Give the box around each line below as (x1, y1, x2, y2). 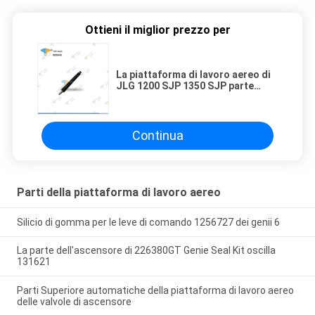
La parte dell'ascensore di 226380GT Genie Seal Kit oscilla (16, 245, 276, 257)
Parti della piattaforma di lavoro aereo (16, 185, 221, 199)
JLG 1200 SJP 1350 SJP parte (116, 79, 254, 91)
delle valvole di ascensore (16, 296, 131, 308)
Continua (131, 128, 184, 143)
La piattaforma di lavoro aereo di (116, 68, 271, 80)
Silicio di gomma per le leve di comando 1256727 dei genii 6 (16, 216, 280, 228)
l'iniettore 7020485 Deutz (116, 91, 234, 103)
